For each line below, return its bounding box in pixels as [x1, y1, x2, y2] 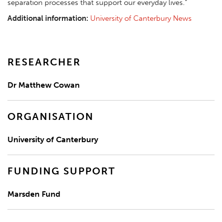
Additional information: [7, 13, 90, 23]
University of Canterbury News [90, 13, 192, 23]
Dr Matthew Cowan [7, 80, 80, 90]
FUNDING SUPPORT [7, 165, 115, 177]
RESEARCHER [7, 55, 81, 68]
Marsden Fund [7, 189, 60, 199]
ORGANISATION [7, 110, 94, 122]
